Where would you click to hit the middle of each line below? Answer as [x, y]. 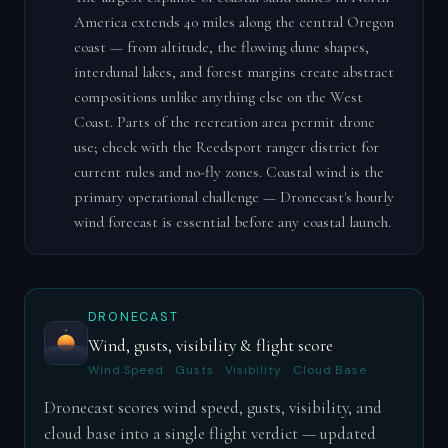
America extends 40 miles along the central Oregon [233, 21]
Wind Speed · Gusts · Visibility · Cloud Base [227, 369]
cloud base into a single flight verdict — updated [209, 433]
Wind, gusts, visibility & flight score [210, 345]
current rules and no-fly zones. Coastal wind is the [228, 171]
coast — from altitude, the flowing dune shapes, [221, 46]
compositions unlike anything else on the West [218, 96]
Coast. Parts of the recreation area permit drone [224, 121]
